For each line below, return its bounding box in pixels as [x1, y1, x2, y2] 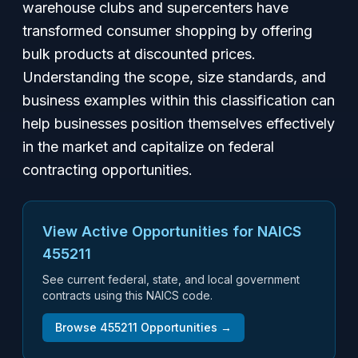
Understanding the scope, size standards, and [22, 69, 326, 86]
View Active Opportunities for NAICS [42, 223, 301, 240]
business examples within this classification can [22, 92, 335, 109]
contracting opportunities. [22, 161, 193, 178]
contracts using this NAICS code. [42, 288, 213, 302]
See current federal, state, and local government [42, 272, 300, 286]
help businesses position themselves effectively [22, 115, 335, 132]
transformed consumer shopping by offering [22, 22, 312, 39]
